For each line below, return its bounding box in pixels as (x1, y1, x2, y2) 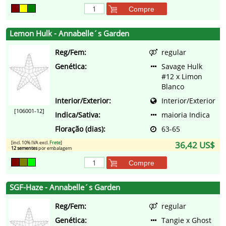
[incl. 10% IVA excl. (11, 139, 49, 146)
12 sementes (11, 145, 37, 152)
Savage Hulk (161, 62, 202, 72)
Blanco (161, 82, 184, 92)
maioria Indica (161, 110, 210, 120)
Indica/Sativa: (55, 110, 100, 120)
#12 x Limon (161, 72, 202, 82)
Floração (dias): (55, 124, 105, 134)
